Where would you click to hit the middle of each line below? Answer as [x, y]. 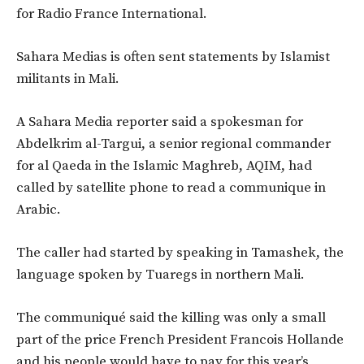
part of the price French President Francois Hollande [180, 340]
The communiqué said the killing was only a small [171, 318]
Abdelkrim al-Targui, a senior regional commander [173, 144]
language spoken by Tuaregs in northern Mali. [160, 275]
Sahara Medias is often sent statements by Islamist [173, 57]
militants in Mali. [68, 79]
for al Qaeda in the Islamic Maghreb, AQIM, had [164, 166]
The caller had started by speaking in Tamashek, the [180, 253]
